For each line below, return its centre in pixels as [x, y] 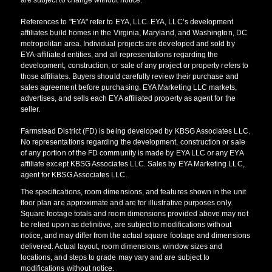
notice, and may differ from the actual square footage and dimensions [135, 235]
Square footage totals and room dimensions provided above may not [134, 213]
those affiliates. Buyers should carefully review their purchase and [129, 76]
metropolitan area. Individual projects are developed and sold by [127, 43]
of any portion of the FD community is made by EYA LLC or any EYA [132, 153]
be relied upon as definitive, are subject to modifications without [126, 224]
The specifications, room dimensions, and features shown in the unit [133, 192]
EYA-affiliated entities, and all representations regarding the [119, 54]
